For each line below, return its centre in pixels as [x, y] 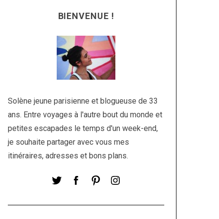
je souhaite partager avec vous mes [68, 142]
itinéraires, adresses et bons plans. [68, 156]
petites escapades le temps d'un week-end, [83, 128]
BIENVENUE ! [86, 16]
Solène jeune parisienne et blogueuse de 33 [83, 101]
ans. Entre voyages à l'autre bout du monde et [85, 115]
